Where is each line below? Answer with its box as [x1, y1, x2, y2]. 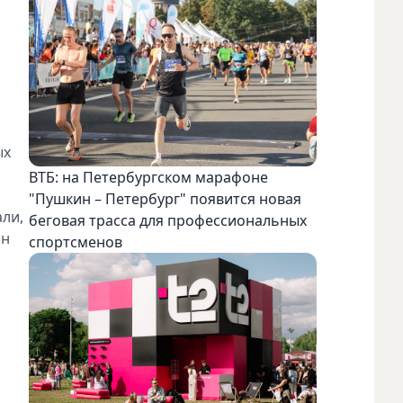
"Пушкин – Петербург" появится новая [29, 189, 301, 210]
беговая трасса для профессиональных [29, 210, 307, 231]
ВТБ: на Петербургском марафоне [29, 167, 268, 188]
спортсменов [29, 232, 122, 253]
